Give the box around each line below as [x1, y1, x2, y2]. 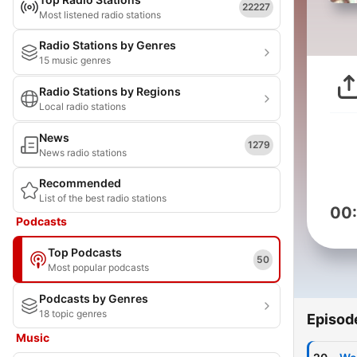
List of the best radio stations [39, 192, 167, 204]
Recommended [39, 176, 121, 190]
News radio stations [39, 147, 127, 159]
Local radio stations [39, 100, 126, 112]
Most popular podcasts [48, 261, 149, 273]
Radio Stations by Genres [39, 38, 176, 52]
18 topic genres [39, 308, 107, 320]
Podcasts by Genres [39, 292, 148, 305]
